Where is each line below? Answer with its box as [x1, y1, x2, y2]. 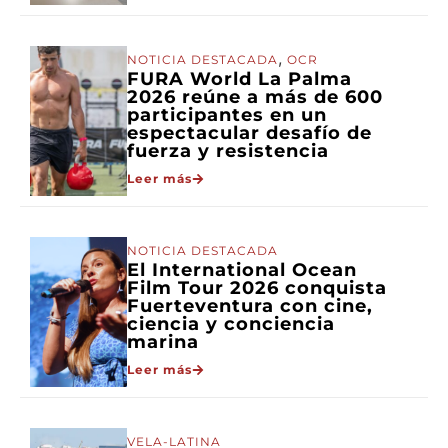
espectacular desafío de [127, 121, 372, 144]
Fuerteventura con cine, [127, 294, 373, 317]
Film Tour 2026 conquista [127, 276, 387, 299]
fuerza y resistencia [127, 139, 329, 162]
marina [127, 330, 199, 353]
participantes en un [127, 103, 327, 126]
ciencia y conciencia [127, 312, 335, 335]
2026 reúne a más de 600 [127, 85, 383, 108]
